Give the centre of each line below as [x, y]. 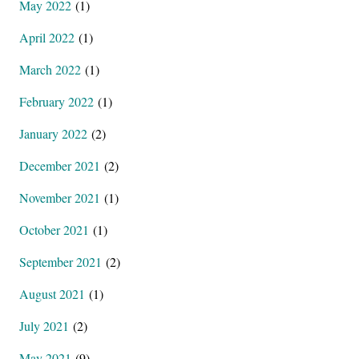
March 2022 [50, 69]
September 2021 [61, 262]
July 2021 [44, 326]
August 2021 [52, 294]
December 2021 [60, 165]
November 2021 [60, 198]
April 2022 [47, 37]
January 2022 [53, 133]
